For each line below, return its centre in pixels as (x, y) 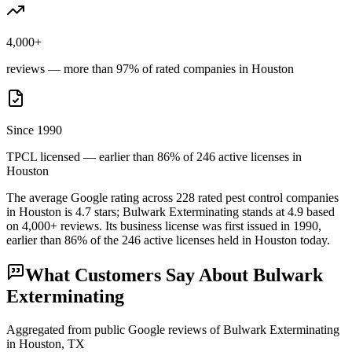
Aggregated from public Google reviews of (115, 330)
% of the (98, 240)
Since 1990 (34, 130)
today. (315, 240)
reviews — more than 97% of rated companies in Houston (150, 68)
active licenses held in (198, 240)
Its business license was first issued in (199, 225)
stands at (263, 211)
